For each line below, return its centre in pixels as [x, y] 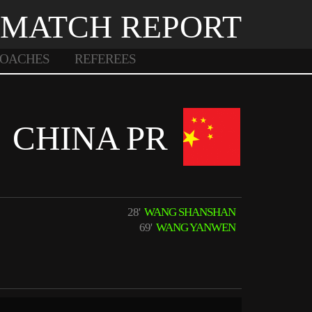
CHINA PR [91, 138]
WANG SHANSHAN [189, 212]
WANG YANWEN [195, 227]
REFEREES [105, 59]
